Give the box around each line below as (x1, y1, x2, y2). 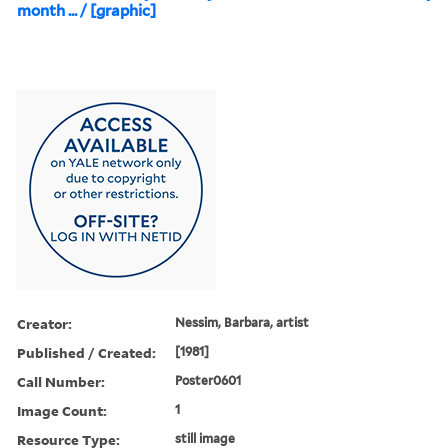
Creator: (17, 313, 72, 333)
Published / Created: (17, 342, 156, 362)
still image (175, 430, 236, 446)
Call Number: (17, 371, 105, 391)
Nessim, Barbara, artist (175, 314, 310, 330)
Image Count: (17, 400, 107, 420)
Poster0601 (175, 372, 242, 388)
